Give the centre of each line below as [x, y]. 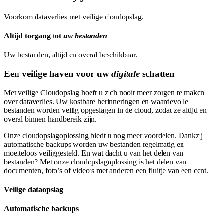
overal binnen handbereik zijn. [50, 119]
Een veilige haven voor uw [58, 74]
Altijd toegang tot [34, 36]
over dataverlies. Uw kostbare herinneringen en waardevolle [96, 101]
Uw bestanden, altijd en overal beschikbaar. [71, 55]
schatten [158, 74]
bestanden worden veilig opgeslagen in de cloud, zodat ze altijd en [105, 110]
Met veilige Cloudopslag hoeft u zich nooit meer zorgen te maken [104, 92]
